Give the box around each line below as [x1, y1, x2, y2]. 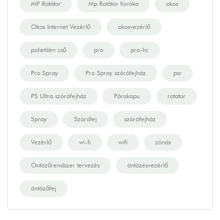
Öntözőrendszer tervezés [31, 161, 100, 169]
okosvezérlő [118, 23, 150, 31]
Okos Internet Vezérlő [31, 23, 90, 31]
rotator [167, 92, 186, 100]
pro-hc [131, 46, 149, 54]
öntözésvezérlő [127, 161, 168, 169]
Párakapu [114, 92, 140, 100]
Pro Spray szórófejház [85, 69, 146, 77]
